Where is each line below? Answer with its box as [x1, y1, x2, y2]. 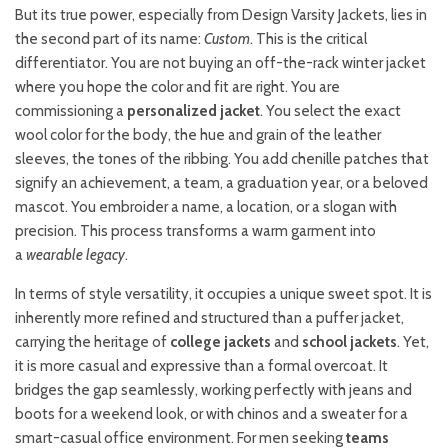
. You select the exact [260, 102, 401, 121]
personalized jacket [127, 102, 260, 121]
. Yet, [397, 333, 429, 352]
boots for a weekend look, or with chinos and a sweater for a [15, 405, 408, 424]
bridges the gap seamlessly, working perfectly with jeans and [15, 381, 412, 400]
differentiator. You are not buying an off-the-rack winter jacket [15, 54, 426, 73]
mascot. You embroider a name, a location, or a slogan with [15, 198, 397, 217]
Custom [204, 30, 250, 49]
